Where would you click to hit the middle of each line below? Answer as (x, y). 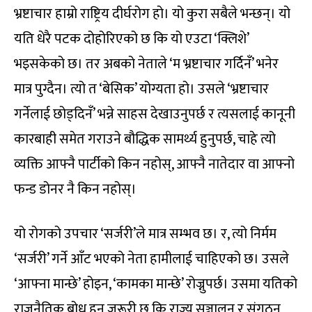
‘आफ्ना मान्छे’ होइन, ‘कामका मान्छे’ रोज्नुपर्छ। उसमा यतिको (156, 284)
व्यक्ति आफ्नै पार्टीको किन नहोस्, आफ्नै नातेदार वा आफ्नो (154, 165)
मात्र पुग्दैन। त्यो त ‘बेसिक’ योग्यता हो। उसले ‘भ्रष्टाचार (141, 89)
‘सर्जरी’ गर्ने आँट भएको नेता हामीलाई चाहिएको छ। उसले (151, 259)
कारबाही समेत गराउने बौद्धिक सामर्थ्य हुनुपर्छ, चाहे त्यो (145, 140)
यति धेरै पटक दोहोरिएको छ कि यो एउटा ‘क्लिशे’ (131, 39)
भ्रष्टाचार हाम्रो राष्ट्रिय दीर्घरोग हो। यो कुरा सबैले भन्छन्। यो (152, 14)
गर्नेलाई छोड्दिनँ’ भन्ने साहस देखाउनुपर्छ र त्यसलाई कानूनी (155, 115)
